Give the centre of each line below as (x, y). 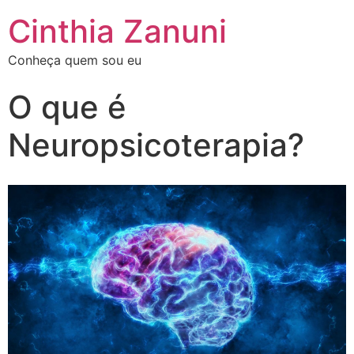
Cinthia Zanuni (117, 31)
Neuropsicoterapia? (156, 145)
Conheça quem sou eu (75, 60)
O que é (67, 107)
